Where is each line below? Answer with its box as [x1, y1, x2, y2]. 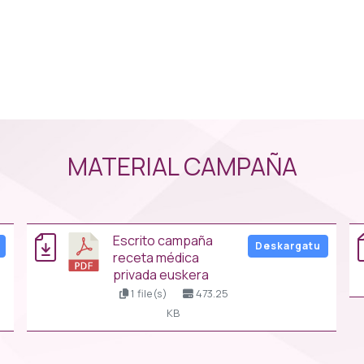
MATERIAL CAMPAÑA [67, 149, 297, 183]
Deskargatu [254, 238, 321, 253]
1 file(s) [128, 286, 170, 301]
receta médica [113, 249, 200, 266]
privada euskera [113, 266, 210, 284]
